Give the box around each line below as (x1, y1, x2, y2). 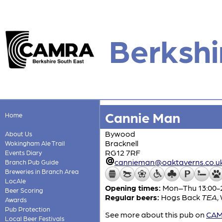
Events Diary (4, 149, 42, 156)
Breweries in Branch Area (4, 167, 79, 175)
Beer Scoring (4, 186, 43, 194)
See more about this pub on (105, 210, 206, 219)
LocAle (4, 177, 26, 184)
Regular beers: (105, 192, 160, 202)
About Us (4, 130, 32, 137)
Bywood (105, 129, 135, 138)
